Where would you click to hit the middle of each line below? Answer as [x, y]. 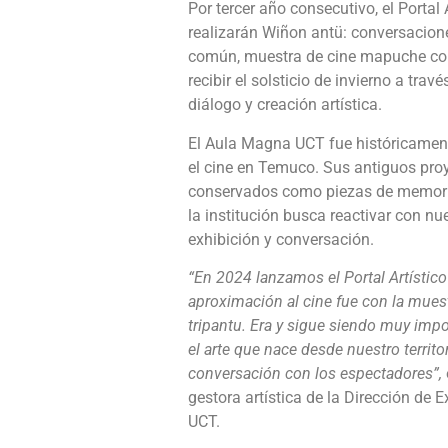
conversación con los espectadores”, [315, 374]
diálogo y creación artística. [285, 105]
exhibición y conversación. [283, 239]
